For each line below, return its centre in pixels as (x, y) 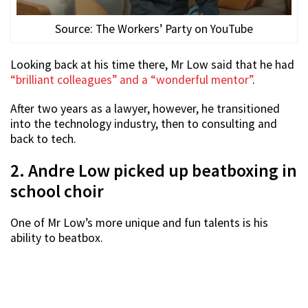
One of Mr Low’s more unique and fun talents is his (139, 223)
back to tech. (43, 139)
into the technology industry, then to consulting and (144, 124)
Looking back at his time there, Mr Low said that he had (152, 65)
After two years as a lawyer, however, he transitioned (145, 109)
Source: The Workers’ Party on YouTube (154, 29)
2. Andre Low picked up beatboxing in (154, 171)
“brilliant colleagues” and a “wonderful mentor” (131, 80)
